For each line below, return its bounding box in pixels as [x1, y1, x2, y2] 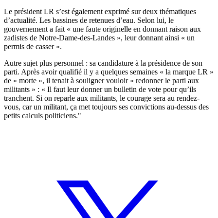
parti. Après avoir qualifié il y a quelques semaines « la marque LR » [4, 67, 214, 76]
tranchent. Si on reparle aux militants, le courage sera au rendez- [4, 93, 200, 102]
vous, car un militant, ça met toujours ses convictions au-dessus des [4, 102, 209, 111]
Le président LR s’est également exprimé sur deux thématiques [4, 7, 196, 16]
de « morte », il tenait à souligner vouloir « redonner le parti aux [4, 76, 199, 85]
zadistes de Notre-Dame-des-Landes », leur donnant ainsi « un [4, 33, 195, 42]
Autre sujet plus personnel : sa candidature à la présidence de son [4, 58, 202, 67]
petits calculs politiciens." [4, 111, 81, 120]
